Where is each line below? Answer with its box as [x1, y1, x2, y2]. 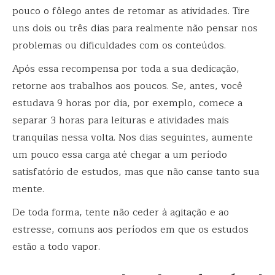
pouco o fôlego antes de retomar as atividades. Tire [12, 3, 250, 20]
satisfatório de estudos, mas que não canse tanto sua [12, 164, 259, 180]
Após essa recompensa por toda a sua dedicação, [12, 61, 239, 77]
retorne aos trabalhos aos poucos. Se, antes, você [12, 78, 242, 95]
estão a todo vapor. [12, 239, 100, 255]
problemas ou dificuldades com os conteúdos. [12, 37, 226, 54]
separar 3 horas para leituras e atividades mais [12, 112, 229, 129]
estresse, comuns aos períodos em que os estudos [12, 222, 249, 238]
